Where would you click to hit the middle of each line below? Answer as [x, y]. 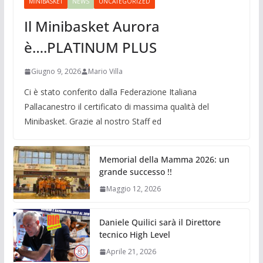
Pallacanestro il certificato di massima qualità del [116, 107]
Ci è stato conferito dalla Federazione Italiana [110, 92]
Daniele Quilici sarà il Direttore [160, 222]
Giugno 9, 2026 [56, 72]
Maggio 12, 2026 [133, 189]
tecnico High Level [134, 235]
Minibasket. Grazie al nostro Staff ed [92, 122]
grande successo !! [135, 172]
